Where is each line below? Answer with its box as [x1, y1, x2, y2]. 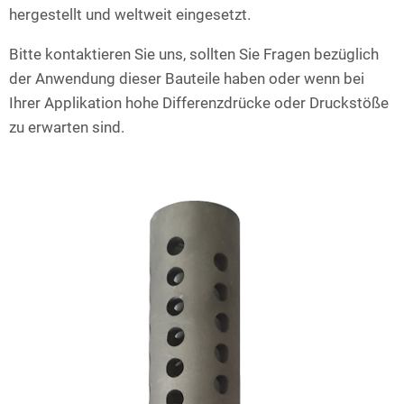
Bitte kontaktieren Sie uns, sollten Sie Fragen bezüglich [9, 45, 379, 64]
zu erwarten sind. [9, 118, 124, 137]
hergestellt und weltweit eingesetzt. [9, 5, 251, 24]
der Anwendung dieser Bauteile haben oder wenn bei [9, 69, 364, 88]
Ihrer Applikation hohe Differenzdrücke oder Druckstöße [9, 94, 389, 113]
